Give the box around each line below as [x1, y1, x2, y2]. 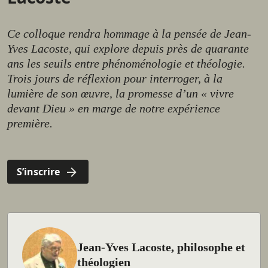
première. [7, 117, 53, 130]
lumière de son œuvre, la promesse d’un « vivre [7, 87, 234, 100]
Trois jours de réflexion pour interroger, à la [7, 72, 223, 86]
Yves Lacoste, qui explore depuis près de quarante [7, 42, 249, 56]
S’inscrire [17, 165, 60, 179]
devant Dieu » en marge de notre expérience [7, 102, 220, 115]
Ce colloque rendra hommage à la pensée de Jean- [7, 27, 251, 41]
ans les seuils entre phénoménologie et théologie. [7, 57, 245, 71]
